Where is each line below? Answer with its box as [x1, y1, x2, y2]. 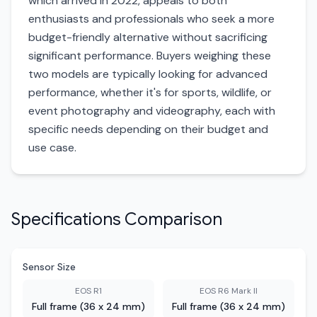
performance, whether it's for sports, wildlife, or [28, 85, 272, 100]
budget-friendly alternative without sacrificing [28, 30, 267, 45]
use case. [28, 140, 76, 155]
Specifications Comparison [11, 209, 222, 230]
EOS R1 [75, 285, 102, 296]
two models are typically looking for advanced [28, 67, 267, 81]
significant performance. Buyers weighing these [28, 48, 271, 63]
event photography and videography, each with [28, 103, 275, 118]
